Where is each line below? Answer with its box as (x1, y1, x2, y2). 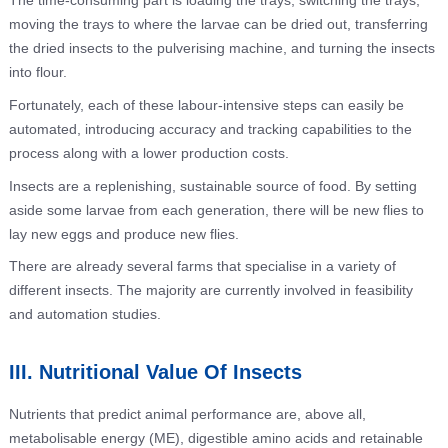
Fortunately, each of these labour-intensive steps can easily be (8, 96, 404, 113)
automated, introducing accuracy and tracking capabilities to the (8, 120, 412, 137)
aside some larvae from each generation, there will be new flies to (8, 201, 424, 218)
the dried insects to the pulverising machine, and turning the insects (8, 40, 435, 57)
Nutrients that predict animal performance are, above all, (8, 406, 366, 423)
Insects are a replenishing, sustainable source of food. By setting (8, 177, 417, 194)
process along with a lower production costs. (8, 144, 289, 161)
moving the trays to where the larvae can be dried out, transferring (8, 16, 428, 33)
